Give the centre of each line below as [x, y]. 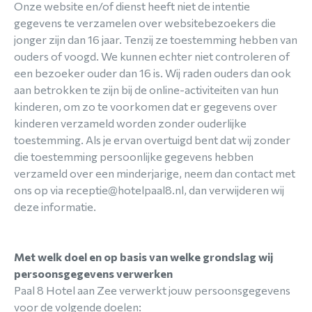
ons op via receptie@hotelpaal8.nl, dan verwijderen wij [149, 190]
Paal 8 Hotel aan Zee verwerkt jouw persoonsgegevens [152, 290]
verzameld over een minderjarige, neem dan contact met [155, 173]
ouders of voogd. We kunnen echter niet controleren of [152, 56]
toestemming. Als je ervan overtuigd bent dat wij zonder [152, 140]
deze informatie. [55, 206]
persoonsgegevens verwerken [93, 273]
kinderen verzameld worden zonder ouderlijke [130, 123]
